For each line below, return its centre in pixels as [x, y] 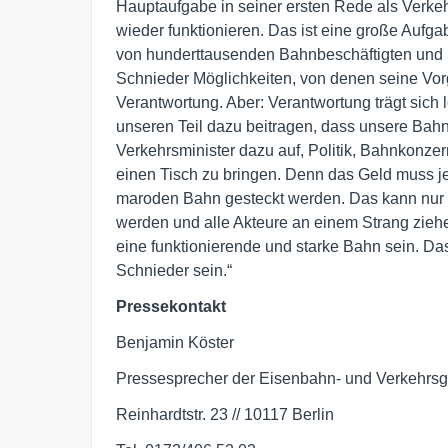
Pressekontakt [171, 306]
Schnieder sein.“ [174, 270]
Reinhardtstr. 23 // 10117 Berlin [225, 414]
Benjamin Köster [175, 342]
